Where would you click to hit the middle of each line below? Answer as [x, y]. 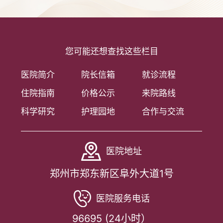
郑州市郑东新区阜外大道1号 [111, 174]
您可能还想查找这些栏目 [111, 51]
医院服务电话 [123, 198]
